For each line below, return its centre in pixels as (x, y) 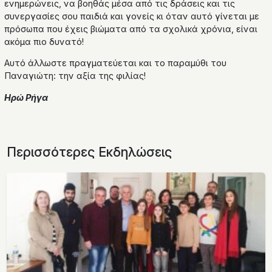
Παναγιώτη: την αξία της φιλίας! (75, 76)
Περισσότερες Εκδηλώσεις (89, 151)
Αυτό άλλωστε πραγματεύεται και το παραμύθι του (116, 63)
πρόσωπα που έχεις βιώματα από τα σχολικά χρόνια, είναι (131, 29)
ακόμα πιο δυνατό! (44, 42)
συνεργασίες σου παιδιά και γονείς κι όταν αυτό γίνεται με (132, 16)
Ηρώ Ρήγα (26, 97)
